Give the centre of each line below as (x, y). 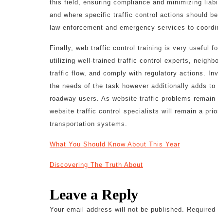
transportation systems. (89, 124)
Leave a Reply (94, 194)
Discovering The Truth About (96, 165)
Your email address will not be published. (117, 209)
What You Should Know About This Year (115, 144)
